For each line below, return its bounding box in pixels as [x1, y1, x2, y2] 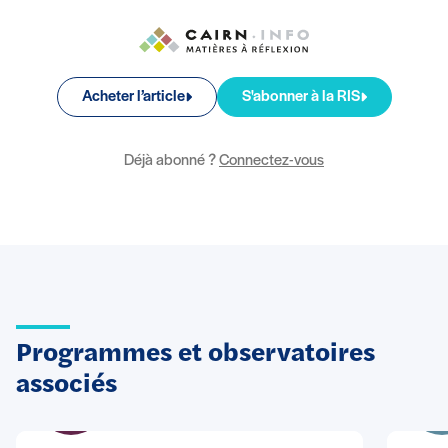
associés [16, 372, 117, 400]
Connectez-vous [219, 153, 324, 170]
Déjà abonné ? [124, 153, 219, 170]
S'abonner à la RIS [241, 89, 360, 106]
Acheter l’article [81, 89, 185, 106]
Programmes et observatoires [16, 341, 375, 369]
